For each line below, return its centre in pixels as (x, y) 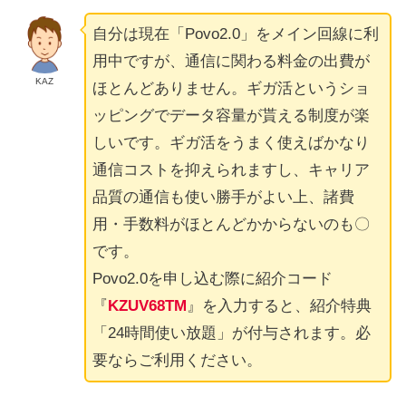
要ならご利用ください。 (177, 361)
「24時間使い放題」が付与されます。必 (231, 333)
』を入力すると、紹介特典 (279, 306)
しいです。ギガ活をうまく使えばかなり (231, 143)
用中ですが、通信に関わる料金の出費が (231, 62)
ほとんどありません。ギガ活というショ (231, 89)
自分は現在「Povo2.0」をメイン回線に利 (235, 34)
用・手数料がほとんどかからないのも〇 (231, 225)
